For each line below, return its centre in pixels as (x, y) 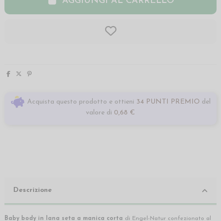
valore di (100, 113)
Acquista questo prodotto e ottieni (80, 102)
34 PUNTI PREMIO (168, 102)
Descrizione (33, 190)
